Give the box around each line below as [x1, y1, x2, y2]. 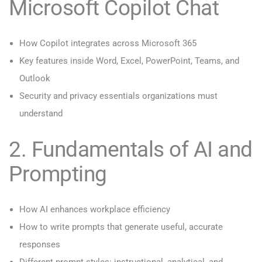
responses [19, 239, 60, 250]
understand [19, 108, 63, 119]
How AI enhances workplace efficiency [19, 204, 170, 215]
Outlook [19, 73, 50, 84]
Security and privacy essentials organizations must [19, 91, 218, 102]
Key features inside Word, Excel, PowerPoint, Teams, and [19, 56, 239, 67]
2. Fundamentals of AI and [9, 136, 253, 163]
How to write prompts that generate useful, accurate [19, 222, 223, 233]
